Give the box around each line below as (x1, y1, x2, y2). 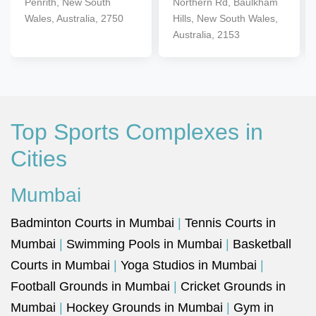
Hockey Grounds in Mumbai (66, 300, 223, 315)
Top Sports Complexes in (11, 119, 263, 145)
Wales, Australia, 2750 (25, 13, 123, 24)
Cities (11, 146, 67, 171)
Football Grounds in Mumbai (11, 279, 170, 293)
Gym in (233, 300, 274, 315)
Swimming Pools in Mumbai (66, 237, 222, 251)
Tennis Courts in (185, 216, 276, 230)
